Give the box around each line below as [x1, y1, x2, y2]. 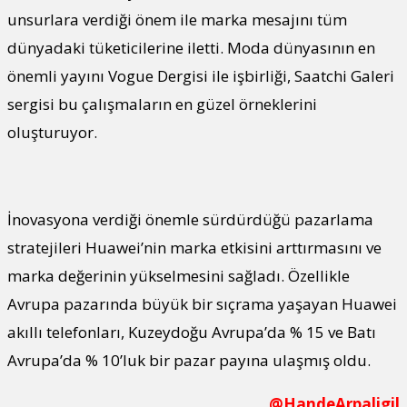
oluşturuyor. [7, 122, 97, 144]
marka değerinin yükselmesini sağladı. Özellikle [7, 265, 350, 287]
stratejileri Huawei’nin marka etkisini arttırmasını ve [7, 237, 382, 259]
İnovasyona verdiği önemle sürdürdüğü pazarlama [7, 209, 373, 231]
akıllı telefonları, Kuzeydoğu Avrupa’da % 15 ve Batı [7, 322, 376, 343]
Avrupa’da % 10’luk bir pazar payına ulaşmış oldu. [7, 350, 371, 372]
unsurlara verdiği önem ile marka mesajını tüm [7, 9, 347, 31]
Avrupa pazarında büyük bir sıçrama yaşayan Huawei [7, 293, 397, 315]
